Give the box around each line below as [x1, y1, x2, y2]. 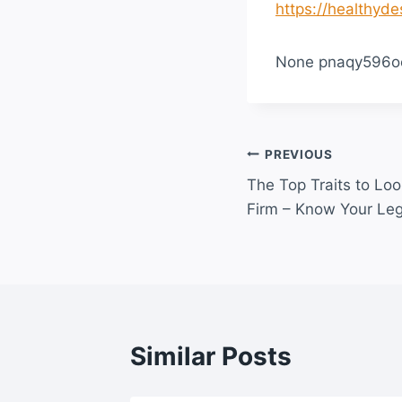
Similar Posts [130, 341, 292, 372]
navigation [246, 181, 374, 213]
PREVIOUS [265, 146, 333, 162]
